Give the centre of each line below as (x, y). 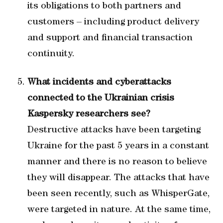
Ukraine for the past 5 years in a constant (118, 146)
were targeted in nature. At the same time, (119, 210)
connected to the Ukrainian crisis (101, 99)
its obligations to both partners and (104, 6)
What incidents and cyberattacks (99, 83)
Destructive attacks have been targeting (114, 130)
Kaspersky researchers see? (89, 114)
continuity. (51, 54)
